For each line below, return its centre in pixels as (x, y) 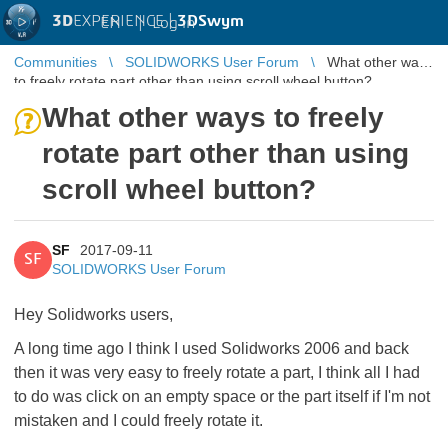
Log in (173, 22)
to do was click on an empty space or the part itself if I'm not (222, 396)
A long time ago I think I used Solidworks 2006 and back (211, 348)
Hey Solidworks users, (93, 314)
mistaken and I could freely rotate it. (138, 420)
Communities (55, 62)
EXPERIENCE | (125, 21)
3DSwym (210, 21)
